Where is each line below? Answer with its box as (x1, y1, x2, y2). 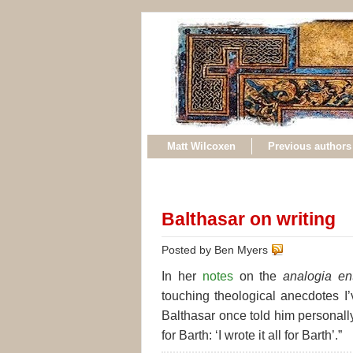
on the (232, 269, 284, 283)
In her (162, 269, 203, 283)
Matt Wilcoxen (167, 140, 236, 152)
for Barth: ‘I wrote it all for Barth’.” (162, 328, 342, 342)
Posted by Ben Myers (162, 243, 271, 256)
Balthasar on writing (162, 208, 336, 229)
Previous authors (268, 140, 351, 152)
